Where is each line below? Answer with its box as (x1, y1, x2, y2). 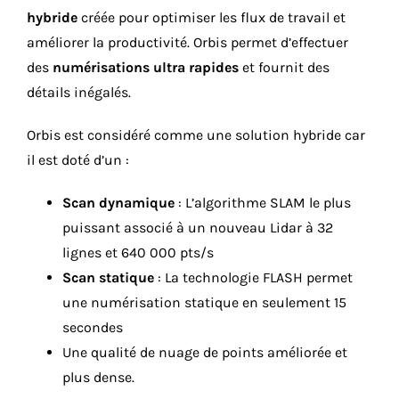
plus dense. (62, 368, 134, 386)
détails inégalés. (27, 83, 131, 101)
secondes (62, 318, 123, 336)
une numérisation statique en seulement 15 (62, 293, 346, 311)
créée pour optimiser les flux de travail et (77, 8, 346, 26)
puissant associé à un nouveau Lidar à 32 (62, 218, 333, 236)
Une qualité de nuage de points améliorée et (62, 343, 347, 361)
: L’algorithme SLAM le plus (175, 193, 351, 211)
